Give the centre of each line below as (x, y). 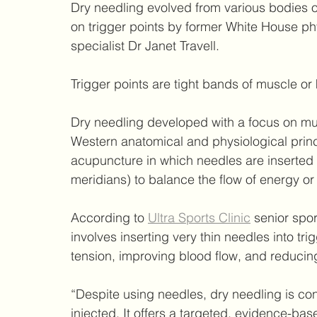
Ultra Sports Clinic (199, 217)
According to (109, 217)
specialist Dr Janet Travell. (145, 45)
